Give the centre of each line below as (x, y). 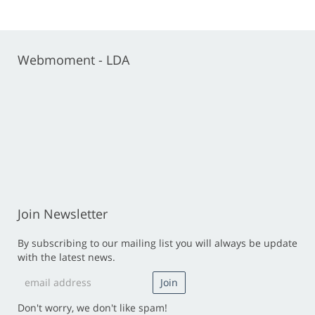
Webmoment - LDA (73, 59)
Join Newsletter (63, 213)
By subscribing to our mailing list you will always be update (157, 243)
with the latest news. (66, 257)
